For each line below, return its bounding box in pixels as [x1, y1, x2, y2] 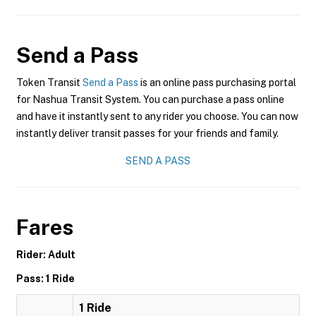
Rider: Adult [16, 249, 75, 260]
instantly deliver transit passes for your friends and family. [16, 128, 279, 139]
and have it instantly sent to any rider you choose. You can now [16, 111, 298, 122]
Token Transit [16, 77, 83, 88]
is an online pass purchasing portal [138, 77, 296, 88]
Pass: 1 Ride [16, 273, 75, 284]
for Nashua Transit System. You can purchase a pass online [16, 94, 284, 105]
